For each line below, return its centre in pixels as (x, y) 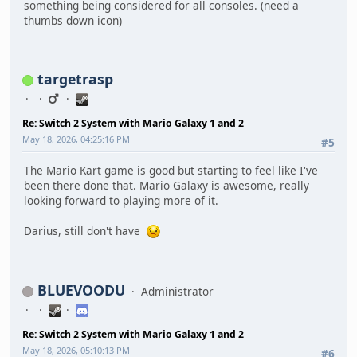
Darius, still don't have (85, 231)
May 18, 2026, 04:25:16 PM (76, 139)
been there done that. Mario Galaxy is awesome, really (167, 186)
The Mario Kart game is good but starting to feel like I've (171, 171)
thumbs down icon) (73, 21)
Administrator (177, 291)
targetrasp (75, 78)
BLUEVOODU (81, 290)
